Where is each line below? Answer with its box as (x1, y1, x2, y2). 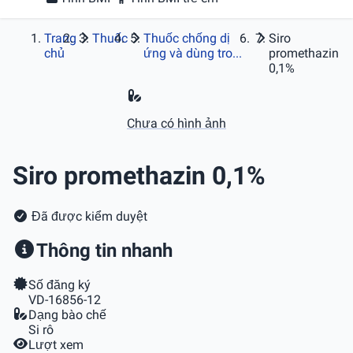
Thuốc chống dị (143, 31, 231, 46)
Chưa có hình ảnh (127, 116, 226, 131)
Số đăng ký (28, 277, 91, 292)
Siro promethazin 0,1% (13, 161, 266, 191)
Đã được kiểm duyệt (28, 208, 147, 224)
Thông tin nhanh (36, 239, 173, 262)
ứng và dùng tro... (143, 46, 243, 61)
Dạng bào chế (28, 307, 106, 322)
